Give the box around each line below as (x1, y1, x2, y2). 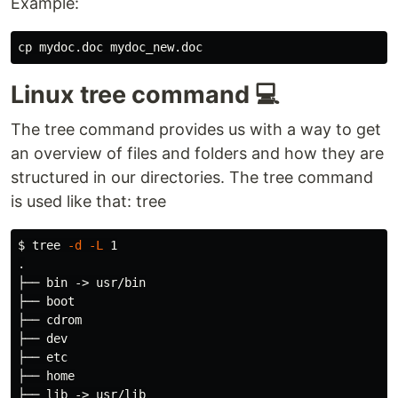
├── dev (18, 330, 68, 346)
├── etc (18, 349, 68, 364)
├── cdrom (18, 312, 82, 327)
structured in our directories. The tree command (11, 167, 373, 187)
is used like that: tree (11, 191, 166, 211)
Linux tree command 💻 (11, 79, 280, 109)
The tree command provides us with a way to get (11, 119, 381, 139)
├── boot (18, 293, 75, 308)
